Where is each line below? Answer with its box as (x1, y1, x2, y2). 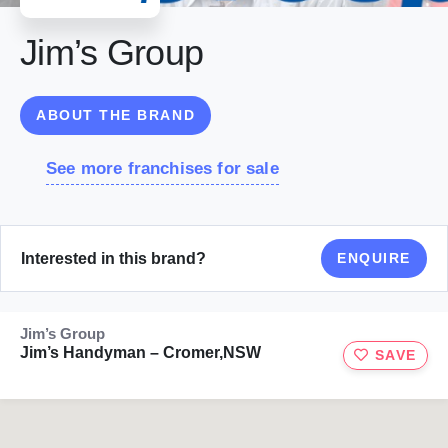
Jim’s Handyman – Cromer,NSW (20, 344, 261, 362)
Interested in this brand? (21, 249, 206, 267)
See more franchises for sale (46, 159, 279, 179)
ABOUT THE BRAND (36, 107, 196, 124)
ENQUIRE (337, 250, 411, 267)
